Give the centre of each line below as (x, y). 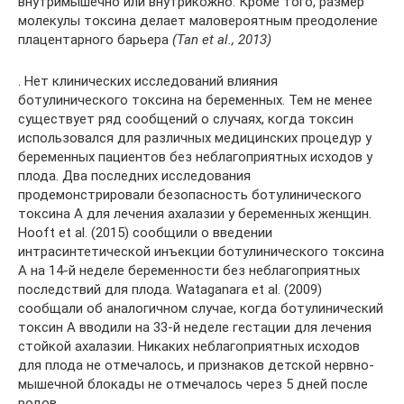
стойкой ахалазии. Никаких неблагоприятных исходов (189, 346)
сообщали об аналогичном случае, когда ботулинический (201, 308)
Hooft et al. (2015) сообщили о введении (145, 232)
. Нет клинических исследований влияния (148, 81)
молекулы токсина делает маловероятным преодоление (198, 20)
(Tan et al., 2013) (222, 39)
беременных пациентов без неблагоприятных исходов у (195, 156)
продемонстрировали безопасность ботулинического (190, 194)
